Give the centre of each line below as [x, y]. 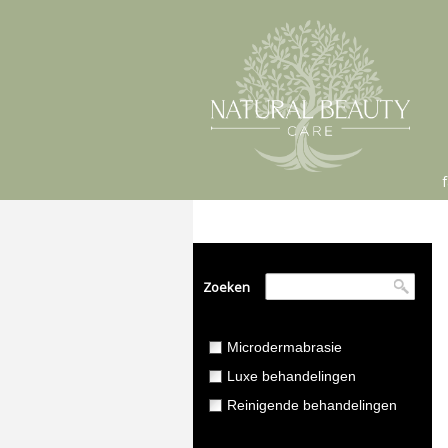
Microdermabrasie [284, 347]
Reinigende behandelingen [311, 405]
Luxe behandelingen [291, 376]
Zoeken [226, 287]
